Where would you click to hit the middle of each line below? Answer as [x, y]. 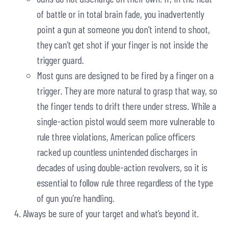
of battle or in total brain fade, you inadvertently [120, 14]
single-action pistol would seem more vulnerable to [126, 121]
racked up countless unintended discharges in [117, 152]
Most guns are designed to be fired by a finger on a [125, 75]
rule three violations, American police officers [116, 137]
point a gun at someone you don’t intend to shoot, [123, 29]
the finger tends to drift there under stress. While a [127, 106]
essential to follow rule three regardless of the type [125, 183]
